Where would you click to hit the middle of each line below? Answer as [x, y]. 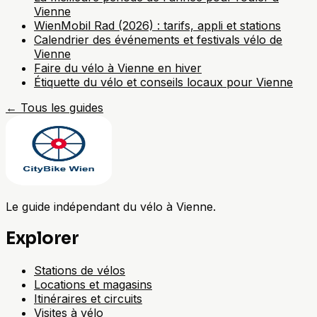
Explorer [42, 239]
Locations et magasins [93, 285]
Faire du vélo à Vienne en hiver [118, 68]
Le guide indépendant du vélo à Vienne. [111, 207]
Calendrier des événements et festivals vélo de [158, 40]
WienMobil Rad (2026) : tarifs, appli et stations [157, 26]
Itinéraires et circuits [88, 299]
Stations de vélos [80, 271]
